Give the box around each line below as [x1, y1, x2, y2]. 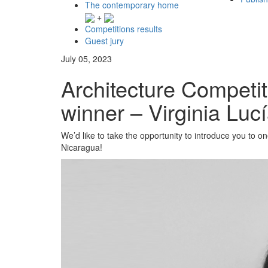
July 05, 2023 [61, 52, 112, 65]
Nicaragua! [61, 141, 102, 153]
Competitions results [85, 22, 162, 35]
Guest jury [85, 34, 124, 47]
